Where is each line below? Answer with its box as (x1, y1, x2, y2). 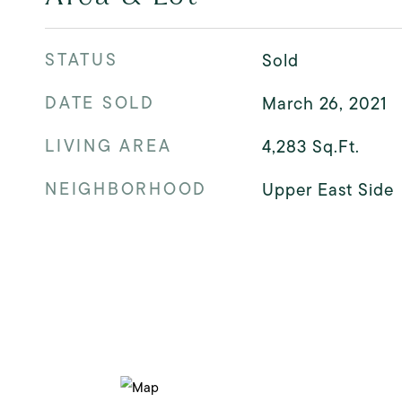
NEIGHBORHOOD (45, 177, 207, 201)
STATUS (45, 48, 118, 72)
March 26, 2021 (261, 92, 388, 116)
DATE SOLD (45, 91, 155, 115)
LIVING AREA (45, 134, 172, 158)
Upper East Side (261, 178, 394, 202)
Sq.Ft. (311, 135, 360, 159)
